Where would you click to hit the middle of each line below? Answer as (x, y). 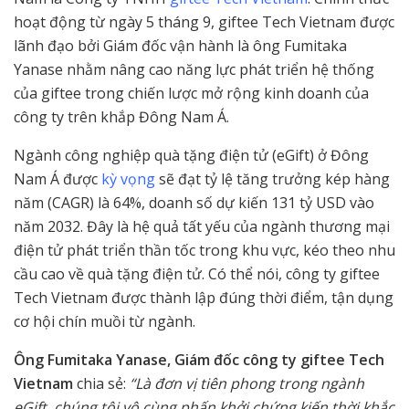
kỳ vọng (128, 178)
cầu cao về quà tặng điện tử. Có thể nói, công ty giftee (197, 273)
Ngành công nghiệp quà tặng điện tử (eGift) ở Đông (191, 155)
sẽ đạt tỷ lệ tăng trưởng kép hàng (273, 178)
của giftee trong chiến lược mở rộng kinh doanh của (191, 93)
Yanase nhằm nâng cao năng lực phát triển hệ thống (194, 69)
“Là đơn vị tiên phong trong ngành (247, 383)
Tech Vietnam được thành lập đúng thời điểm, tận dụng (204, 297)
